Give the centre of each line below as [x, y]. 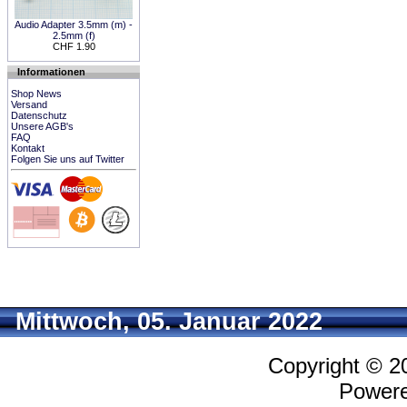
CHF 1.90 [74, 46]
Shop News [36, 94]
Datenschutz [39, 115]
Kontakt [28, 148]
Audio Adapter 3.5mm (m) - [74, 25]
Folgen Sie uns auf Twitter [68, 159]
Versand [29, 104]
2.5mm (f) [74, 35]
